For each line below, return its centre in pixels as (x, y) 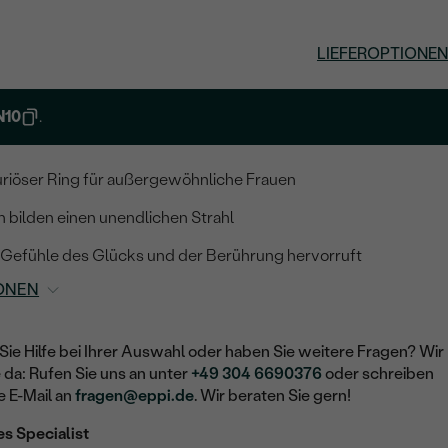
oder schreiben (378, 373)
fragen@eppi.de (135, 395)
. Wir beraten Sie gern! (273, 395)
